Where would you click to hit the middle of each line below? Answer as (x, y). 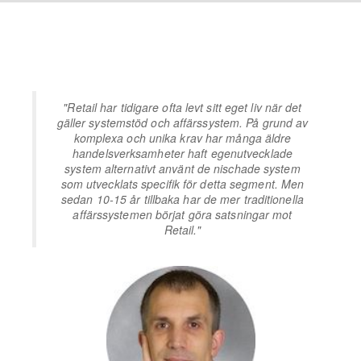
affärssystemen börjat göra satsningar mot (183, 215)
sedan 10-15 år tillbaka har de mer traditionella (183, 199)
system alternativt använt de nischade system (183, 169)
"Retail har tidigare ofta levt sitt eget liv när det (183, 108)
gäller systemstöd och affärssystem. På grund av (183, 123)
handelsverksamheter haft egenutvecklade (183, 154)
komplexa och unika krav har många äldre (183, 138)
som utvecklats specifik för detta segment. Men (183, 184)
